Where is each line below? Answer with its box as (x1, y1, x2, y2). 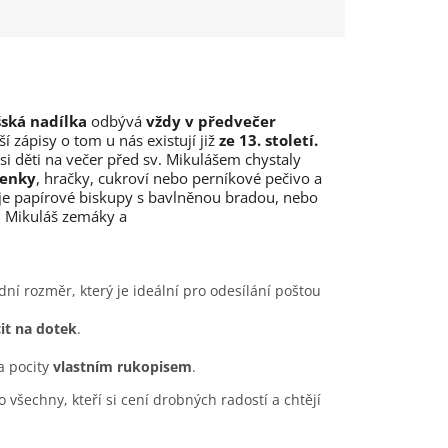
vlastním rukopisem (53, 357, 192, 377)
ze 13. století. (219, 130, 318, 151)
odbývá (87, 111, 146, 132)
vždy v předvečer (146, 111, 276, 132)
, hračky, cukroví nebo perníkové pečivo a (36, 168, 322, 189)
